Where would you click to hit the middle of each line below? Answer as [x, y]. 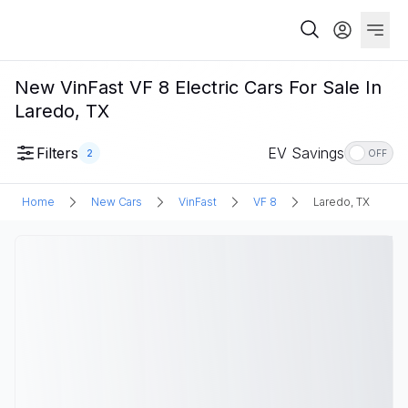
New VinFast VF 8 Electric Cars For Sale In [198, 87]
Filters [57, 153]
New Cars [117, 202]
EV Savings [306, 153]
